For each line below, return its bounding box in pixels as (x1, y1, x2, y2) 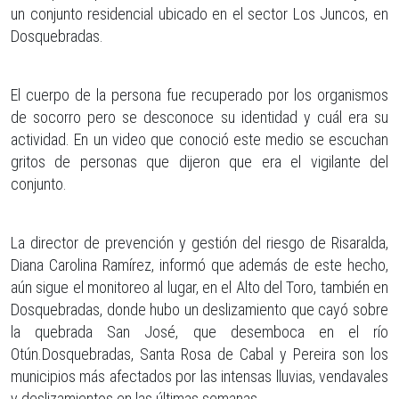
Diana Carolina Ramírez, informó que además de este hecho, (11, 255, 388, 274)
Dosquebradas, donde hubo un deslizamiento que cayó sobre (11, 299, 388, 319)
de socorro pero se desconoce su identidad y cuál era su (11, 107, 388, 126)
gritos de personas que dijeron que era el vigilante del (11, 151, 388, 171)
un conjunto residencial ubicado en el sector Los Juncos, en (11, 4, 388, 23)
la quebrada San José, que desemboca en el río (11, 322, 388, 341)
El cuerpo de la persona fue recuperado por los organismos (11, 85, 388, 104)
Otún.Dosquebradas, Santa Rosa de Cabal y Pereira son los (11, 344, 388, 363)
